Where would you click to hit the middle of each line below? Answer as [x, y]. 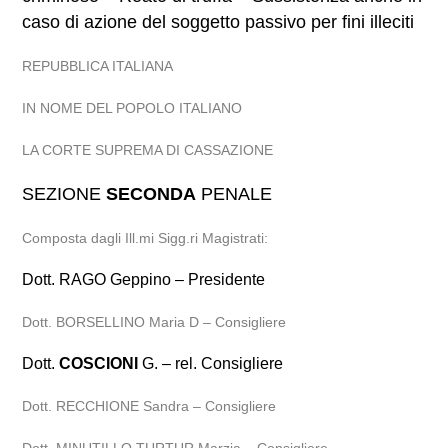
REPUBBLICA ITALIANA [98, 66]
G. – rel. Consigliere [211, 363]
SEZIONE [64, 194]
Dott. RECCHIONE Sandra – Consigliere [149, 406]
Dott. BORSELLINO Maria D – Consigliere [154, 322]
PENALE [234, 194]
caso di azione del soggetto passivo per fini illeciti [218, 22]
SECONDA [151, 194]
